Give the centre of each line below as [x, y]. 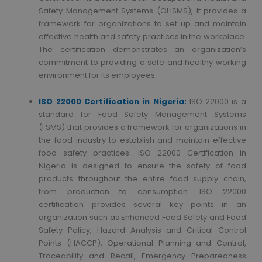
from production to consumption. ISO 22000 [142, 192]
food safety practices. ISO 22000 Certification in [142, 153]
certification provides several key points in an [142, 205]
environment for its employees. [98, 75]
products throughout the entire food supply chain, [142, 179]
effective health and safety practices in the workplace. [142, 37]
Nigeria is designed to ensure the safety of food [142, 166]
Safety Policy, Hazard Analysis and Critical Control [142, 230]
